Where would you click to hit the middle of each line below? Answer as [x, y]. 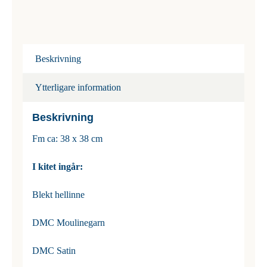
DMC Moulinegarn [68, 222]
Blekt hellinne [58, 194]
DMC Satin [54, 250]
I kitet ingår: [57, 166]
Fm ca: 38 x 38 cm [67, 138]
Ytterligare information [78, 87]
